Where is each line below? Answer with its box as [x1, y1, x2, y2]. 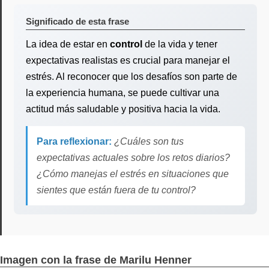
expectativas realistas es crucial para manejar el [26, 55, 230, 65]
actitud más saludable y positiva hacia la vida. [26, 104, 220, 114]
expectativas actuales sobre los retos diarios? [37, 153, 230, 163]
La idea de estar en [26, 39, 110, 49]
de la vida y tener [142, 39, 217, 49]
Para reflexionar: [37, 136, 112, 147]
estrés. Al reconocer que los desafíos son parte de [26, 71, 237, 82]
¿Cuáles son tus [112, 136, 184, 147]
